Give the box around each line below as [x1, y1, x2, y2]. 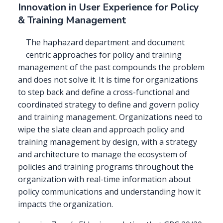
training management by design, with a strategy [18, 136, 197, 148]
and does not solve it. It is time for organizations [18, 74, 198, 86]
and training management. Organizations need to [18, 111, 203, 123]
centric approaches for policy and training [26, 49, 182, 61]
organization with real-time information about [18, 174, 191, 185]
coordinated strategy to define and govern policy [18, 99, 199, 111]
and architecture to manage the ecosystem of [18, 149, 187, 160]
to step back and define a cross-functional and [18, 87, 190, 98]
